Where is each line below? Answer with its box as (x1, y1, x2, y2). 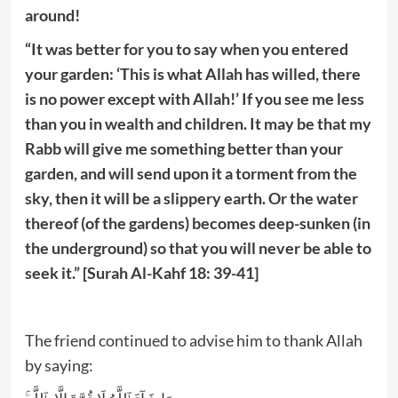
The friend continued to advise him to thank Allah (24, 330, 362, 350)
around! (24, 4, 80, 25)
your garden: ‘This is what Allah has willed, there (24, 63, 361, 84)
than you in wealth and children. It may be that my (24, 113, 371, 133)
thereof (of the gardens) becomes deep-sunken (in (24, 212, 370, 233)
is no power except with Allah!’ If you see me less (24, 88, 364, 108)
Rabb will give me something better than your (24, 138, 343, 158)
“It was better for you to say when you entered (24, 38, 348, 59)
